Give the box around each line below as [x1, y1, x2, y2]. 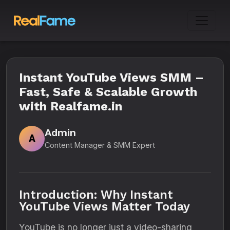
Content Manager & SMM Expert [45, 140, 155, 149]
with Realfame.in [19, 99, 122, 113]
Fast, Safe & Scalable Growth [19, 85, 197, 99]
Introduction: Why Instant [19, 187, 173, 202]
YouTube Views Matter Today [19, 199, 190, 214]
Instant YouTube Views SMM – [19, 70, 204, 85]
